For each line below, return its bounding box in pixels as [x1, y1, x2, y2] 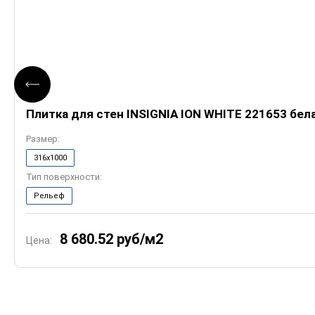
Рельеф [34, 191, 65, 200]
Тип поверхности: [26, 172, 102, 182]
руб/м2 [117, 231, 163, 247]
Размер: [26, 134, 60, 144]
